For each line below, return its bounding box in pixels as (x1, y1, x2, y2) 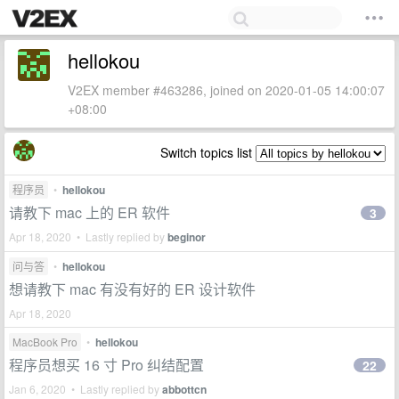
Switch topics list (160, 143, 256, 161)
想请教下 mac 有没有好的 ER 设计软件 (9, 279, 256, 299)
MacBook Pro (12, 334, 77, 349)
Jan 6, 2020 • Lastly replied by (9, 381, 162, 396)
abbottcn (162, 381, 207, 397)
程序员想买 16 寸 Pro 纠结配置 (9, 354, 204, 375)
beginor (167, 229, 206, 245)
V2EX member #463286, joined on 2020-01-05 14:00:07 (68, 81, 385, 99)
